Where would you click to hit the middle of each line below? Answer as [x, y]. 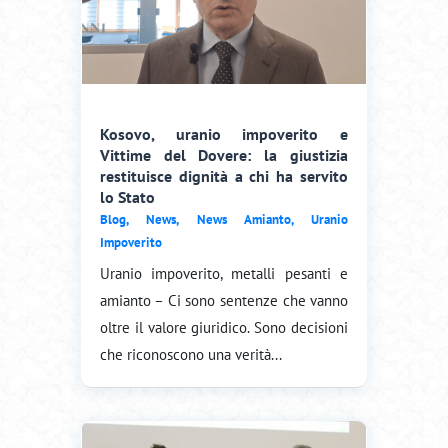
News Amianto [243, 219]
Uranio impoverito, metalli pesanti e [224, 273]
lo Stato [127, 196]
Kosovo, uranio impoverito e [224, 133]
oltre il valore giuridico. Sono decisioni [224, 327]
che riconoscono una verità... [190, 354]
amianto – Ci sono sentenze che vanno [224, 300]
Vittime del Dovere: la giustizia [224, 154]
